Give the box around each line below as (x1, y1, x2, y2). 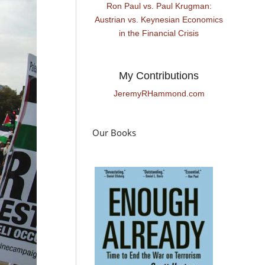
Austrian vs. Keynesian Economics (95, 15, 224, 25)
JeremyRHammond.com (113, 89, 205, 99)
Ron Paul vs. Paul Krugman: (106, 1, 212, 11)
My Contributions (119, 70, 199, 82)
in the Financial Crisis (119, 28, 199, 38)
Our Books (92, 126, 137, 138)
